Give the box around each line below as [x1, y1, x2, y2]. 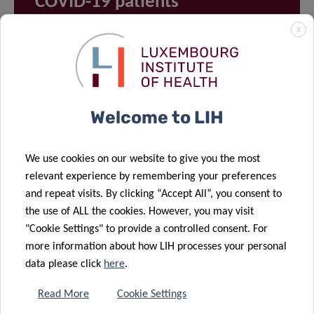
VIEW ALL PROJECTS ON [52, 198, 205, 212]
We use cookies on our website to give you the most [25, 153, 260, 165]
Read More [38, 289, 89, 300]
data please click [25, 259, 104, 270]
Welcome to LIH [90, 107, 224, 128]
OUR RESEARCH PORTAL [51, 211, 205, 225]
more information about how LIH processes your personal [25, 241, 287, 252]
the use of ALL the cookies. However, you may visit [25, 206, 254, 217]
